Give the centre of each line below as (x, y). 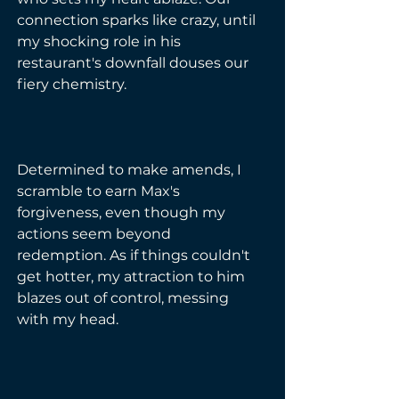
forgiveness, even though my (123, 212)
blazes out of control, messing (125, 298)
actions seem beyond (96, 234)
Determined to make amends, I (131, 170)
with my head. (68, 319)
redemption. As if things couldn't (135, 255)
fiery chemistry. (72, 84)
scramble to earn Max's (100, 191)
